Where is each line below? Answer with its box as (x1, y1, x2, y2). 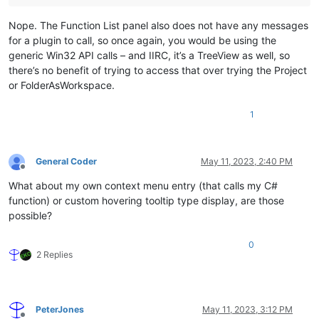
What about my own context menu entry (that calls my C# (9, 179, 278, 192)
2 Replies (36, 249, 73, 261)
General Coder (36, 156, 97, 167)
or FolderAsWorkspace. (9, 79, 115, 92)
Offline (22, 166, 48, 177)
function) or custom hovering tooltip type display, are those (9, 194, 284, 207)
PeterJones (36, 304, 84, 315)
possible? (9, 209, 52, 222)
